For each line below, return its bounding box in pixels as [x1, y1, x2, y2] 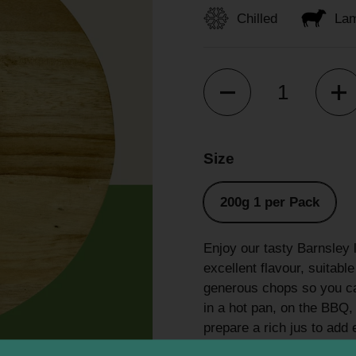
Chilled [237, 10, 277, 26]
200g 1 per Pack [220, 195, 319, 210]
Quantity [203, 71, 253, 86]
